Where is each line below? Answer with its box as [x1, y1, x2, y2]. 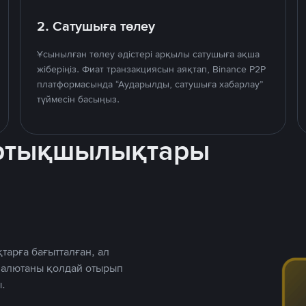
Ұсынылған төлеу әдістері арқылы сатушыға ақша [37, 48, 260, 60]
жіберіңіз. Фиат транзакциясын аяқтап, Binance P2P [37, 63, 266, 75]
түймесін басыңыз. [37, 93, 120, 105]
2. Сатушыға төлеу [37, 17, 156, 35]
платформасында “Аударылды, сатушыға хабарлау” [37, 78, 264, 90]
